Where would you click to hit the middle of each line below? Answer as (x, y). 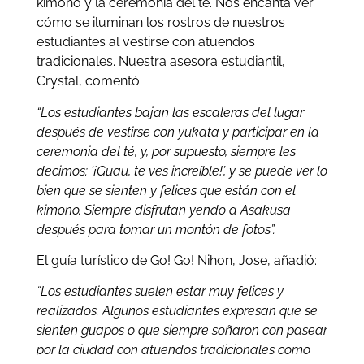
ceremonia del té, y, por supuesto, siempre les (166, 151)
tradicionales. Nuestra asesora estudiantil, (160, 62)
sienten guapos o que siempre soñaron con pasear (182, 331)
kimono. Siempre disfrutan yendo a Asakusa (163, 210)
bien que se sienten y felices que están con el (166, 190)
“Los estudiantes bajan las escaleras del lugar (170, 112)
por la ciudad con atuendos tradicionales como (173, 350)
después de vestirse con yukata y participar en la (178, 132)
